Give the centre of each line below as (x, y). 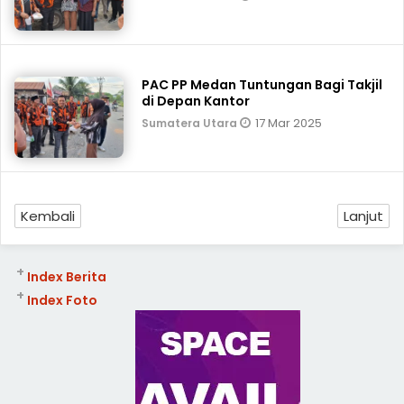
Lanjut (363, 216)
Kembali (48, 216)
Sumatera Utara (191, 123)
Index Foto (62, 300)
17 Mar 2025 (289, 123)
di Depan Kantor (196, 101)
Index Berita (66, 277)
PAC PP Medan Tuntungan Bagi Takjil (262, 85)
